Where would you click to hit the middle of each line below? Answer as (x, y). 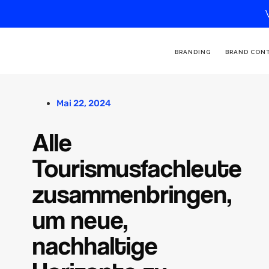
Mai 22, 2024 (83, 103)
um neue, (80, 219)
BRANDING (192, 52)
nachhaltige (95, 245)
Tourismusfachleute (137, 168)
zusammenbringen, (132, 193)
